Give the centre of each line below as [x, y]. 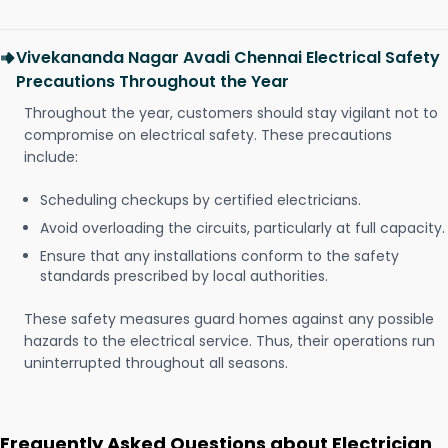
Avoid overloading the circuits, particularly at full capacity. [242, 228]
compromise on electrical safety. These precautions [208, 135]
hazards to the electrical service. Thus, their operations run [229, 341]
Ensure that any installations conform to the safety [219, 256]
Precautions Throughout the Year [152, 82]
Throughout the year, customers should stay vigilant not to [231, 113]
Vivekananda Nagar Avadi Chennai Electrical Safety [228, 58]
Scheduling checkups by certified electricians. [200, 200]
